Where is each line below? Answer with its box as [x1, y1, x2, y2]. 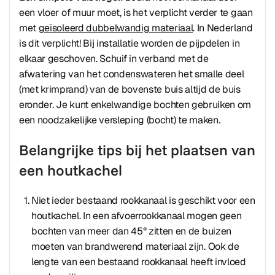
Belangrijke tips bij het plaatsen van [19, 141, 255, 159]
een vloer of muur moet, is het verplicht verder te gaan [19, 6, 253, 19]
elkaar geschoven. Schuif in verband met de [19, 52, 209, 65]
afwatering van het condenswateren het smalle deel [19, 68, 244, 80]
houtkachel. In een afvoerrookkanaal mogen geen [31, 209, 242, 222]
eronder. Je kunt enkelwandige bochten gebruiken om [19, 98, 252, 111]
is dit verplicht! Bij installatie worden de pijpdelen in [19, 37, 240, 50]
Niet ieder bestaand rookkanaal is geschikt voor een [31, 194, 255, 207]
